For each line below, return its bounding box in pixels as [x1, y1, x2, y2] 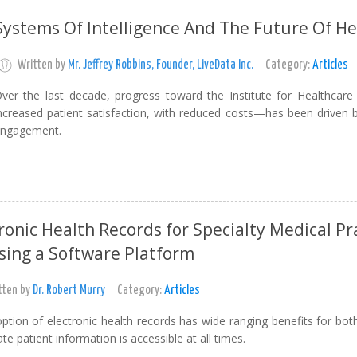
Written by [17, 58, 68, 71]
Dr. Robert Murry [32, 284, 105, 296]
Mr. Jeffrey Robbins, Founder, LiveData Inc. [67, 58, 253, 71]
